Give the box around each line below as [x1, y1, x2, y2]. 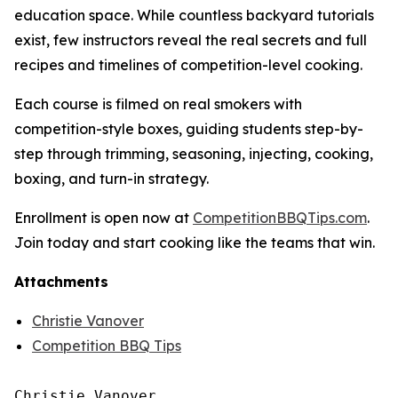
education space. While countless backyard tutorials [14, 6, 374, 24]
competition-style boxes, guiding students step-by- [14, 120, 363, 138]
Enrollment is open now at [14, 209, 193, 227]
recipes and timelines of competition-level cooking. [14, 56, 362, 74]
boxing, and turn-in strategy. [14, 170, 209, 187]
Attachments [14, 273, 108, 291]
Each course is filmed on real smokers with [14, 95, 302, 113]
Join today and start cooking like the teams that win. [14, 234, 375, 251]
